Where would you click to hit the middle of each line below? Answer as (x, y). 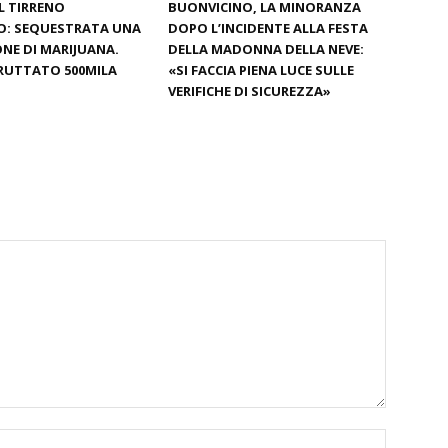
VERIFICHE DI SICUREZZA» (249, 91)
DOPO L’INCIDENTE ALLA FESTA (268, 28)
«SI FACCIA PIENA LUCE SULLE (261, 70)
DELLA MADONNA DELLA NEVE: (266, 49)
